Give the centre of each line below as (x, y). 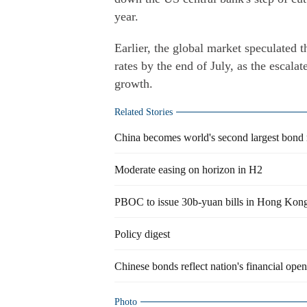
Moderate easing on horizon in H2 (188, 170)
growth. (134, 84)
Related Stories (144, 112)
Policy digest (142, 234)
